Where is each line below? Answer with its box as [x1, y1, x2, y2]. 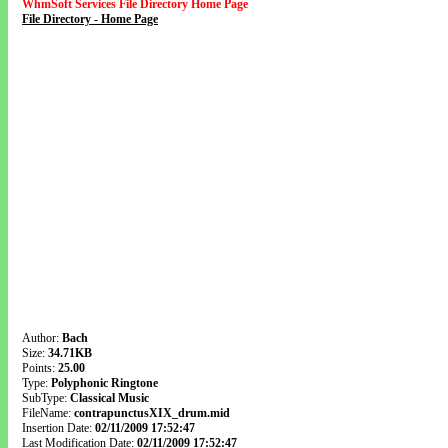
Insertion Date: [22, 421, 95, 435]
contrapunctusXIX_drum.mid [74, 406, 230, 420]
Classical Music [70, 391, 149, 405]
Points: [22, 361, 58, 375]
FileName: [22, 406, 74, 420]
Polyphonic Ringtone [51, 376, 158, 390]
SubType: [22, 391, 70, 405]
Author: [22, 331, 62, 345]
